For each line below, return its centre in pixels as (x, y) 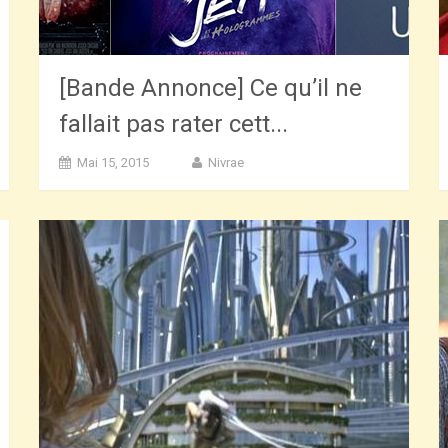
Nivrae (226, 162)
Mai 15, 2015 (113, 162)
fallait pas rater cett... (174, 123)
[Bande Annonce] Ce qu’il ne (211, 87)
